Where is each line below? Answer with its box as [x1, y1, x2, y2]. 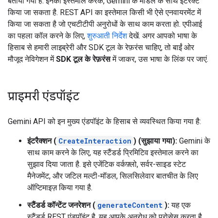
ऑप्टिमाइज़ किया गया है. [27, 183, 92, 192]
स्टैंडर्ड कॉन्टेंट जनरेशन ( [27, 200, 95, 210]
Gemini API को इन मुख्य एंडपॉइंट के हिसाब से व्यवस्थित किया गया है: [8, 117, 201, 126]
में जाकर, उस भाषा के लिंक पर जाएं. [110, 54, 208, 64]
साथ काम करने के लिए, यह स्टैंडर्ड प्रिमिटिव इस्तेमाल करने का [27, 148, 199, 157]
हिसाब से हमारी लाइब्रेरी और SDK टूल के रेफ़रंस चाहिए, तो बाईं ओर [8, 43, 194, 52]
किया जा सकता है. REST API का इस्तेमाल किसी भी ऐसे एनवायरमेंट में [8, 8, 201, 17]
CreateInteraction [58, 136, 131, 145]
